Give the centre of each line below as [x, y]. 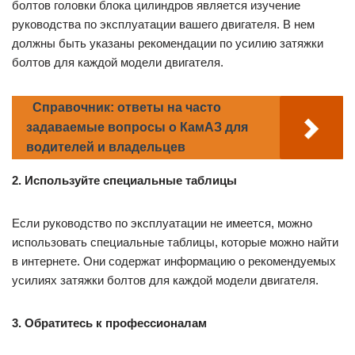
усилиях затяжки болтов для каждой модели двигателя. [165, 281]
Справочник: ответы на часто [127, 108]
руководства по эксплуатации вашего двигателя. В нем [163, 25]
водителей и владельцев [106, 147]
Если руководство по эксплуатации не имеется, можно [162, 223]
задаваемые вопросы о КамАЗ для [137, 128]
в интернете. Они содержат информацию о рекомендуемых [174, 261]
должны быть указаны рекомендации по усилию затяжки [168, 44]
